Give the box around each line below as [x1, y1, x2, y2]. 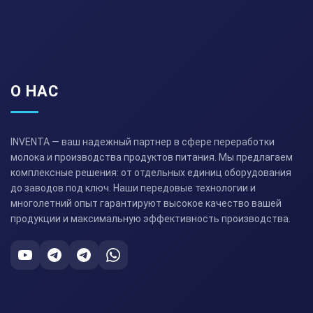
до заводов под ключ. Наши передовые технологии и [10, 182, 256, 194]
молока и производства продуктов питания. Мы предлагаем [10, 152, 293, 163]
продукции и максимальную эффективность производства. [10, 213, 291, 225]
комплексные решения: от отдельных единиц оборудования [10, 167, 291, 179]
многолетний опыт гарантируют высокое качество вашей [10, 198, 282, 210]
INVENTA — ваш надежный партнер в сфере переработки [10, 136, 275, 148]
